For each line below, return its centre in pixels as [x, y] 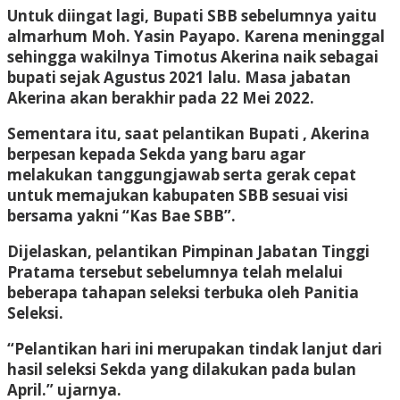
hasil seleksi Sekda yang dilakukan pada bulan [182, 369]
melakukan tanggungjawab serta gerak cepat [182, 174]
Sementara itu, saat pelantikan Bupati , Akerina [188, 133]
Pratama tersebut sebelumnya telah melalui [175, 271]
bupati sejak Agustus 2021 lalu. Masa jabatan [179, 77]
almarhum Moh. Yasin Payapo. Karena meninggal [196, 36]
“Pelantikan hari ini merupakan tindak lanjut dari [195, 348]
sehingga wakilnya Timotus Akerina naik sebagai [193, 56]
